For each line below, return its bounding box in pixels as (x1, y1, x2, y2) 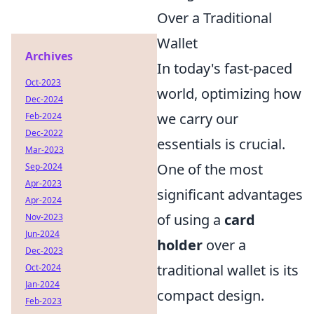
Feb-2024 (25, 110, 62, 122)
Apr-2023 (25, 177, 62, 189)
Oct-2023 (25, 76, 61, 88)
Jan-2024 (25, 278, 60, 290)
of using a (157, 210, 224, 229)
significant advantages (157, 184, 303, 204)
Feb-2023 (25, 295, 62, 307)
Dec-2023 (25, 245, 63, 257)
